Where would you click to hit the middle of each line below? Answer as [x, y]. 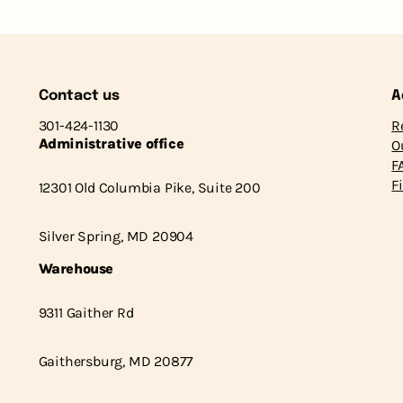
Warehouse [76, 268]
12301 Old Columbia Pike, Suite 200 [149, 187]
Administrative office [111, 143]
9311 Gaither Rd [86, 312]
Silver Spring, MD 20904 [116, 236]
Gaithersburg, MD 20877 [116, 361]
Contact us [79, 95]
